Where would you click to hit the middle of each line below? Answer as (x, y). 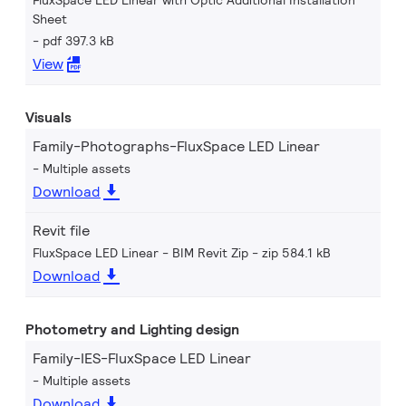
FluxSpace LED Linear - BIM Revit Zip (140, 253)
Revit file (61, 231)
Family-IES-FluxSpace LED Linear (142, 358)
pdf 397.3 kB (78, 41)
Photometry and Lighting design (132, 329)
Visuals (48, 117)
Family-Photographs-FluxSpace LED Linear (176, 146)
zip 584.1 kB (296, 253)
